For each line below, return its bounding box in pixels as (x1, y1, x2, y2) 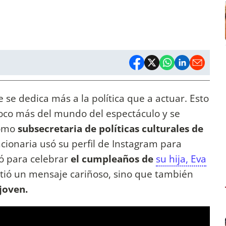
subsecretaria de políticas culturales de (18, 122, 203, 136)
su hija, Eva (156, 152, 206, 166)
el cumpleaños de (71, 152, 153, 166)
